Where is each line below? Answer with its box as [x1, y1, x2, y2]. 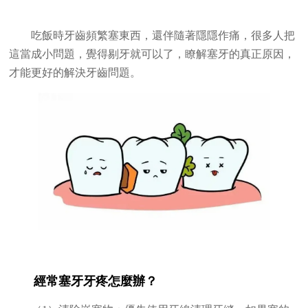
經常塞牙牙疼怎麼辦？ [34, 274, 158, 289]
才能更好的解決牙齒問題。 [9, 67, 142, 79]
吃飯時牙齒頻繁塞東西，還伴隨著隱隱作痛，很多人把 [31, 30, 296, 42]
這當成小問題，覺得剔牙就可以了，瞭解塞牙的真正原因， [9, 48, 296, 60]
